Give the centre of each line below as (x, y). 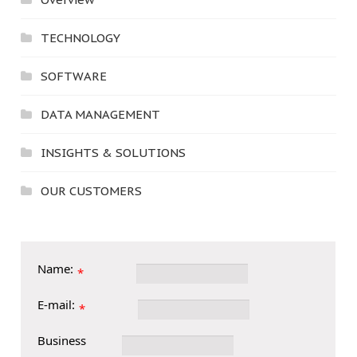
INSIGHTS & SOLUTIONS (114, 152)
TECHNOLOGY (81, 37)
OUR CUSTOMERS (92, 190)
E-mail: (57, 304)
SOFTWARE (74, 76)
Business (62, 340)
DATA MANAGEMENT (101, 114)
